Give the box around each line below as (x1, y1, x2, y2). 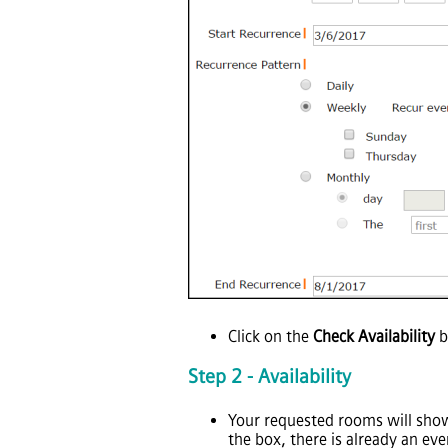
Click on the (228, 327, 313, 347)
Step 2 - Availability (188, 364, 351, 388)
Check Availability (313, 327, 435, 347)
